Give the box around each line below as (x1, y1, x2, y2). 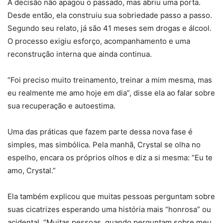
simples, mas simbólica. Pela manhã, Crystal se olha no (7, 140, 201, 150)
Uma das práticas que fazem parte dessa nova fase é (7, 127, 193, 137)
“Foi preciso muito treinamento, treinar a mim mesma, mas (7, 75, 212, 85)
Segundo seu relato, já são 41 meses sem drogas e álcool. (7, 23, 212, 33)
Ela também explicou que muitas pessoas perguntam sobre (7, 192, 215, 202)
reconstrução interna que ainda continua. (7, 49, 152, 59)
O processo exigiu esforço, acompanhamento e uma (7, 36, 190, 46)
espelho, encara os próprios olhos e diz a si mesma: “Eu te (7, 153, 213, 163)
